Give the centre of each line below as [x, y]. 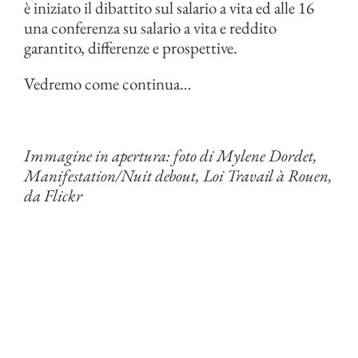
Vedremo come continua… [107, 84]
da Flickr [53, 196]
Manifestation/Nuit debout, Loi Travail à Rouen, [178, 176]
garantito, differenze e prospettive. [131, 48]
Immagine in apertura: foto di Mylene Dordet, [171, 156]
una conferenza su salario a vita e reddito [150, 28]
